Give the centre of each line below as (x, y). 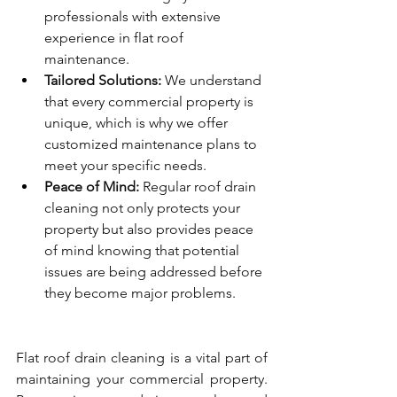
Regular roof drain (199, 187)
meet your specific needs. (125, 166)
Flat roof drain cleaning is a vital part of (142, 358)
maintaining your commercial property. (142, 379)
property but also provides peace (151, 230)
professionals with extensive (134, 17)
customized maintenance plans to (152, 144)
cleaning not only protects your (144, 208)
